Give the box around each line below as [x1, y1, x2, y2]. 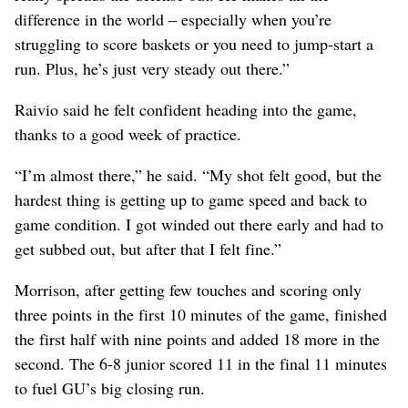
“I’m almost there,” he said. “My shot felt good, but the [15, 163, 382, 186]
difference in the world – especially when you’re [15, 7, 331, 30]
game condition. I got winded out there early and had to [15, 212, 383, 235]
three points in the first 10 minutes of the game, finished [15, 302, 387, 325]
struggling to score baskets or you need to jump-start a [15, 32, 373, 55]
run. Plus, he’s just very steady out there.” [15, 56, 290, 79]
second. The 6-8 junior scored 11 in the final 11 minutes [15, 352, 387, 374]
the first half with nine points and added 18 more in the [15, 327, 380, 350]
